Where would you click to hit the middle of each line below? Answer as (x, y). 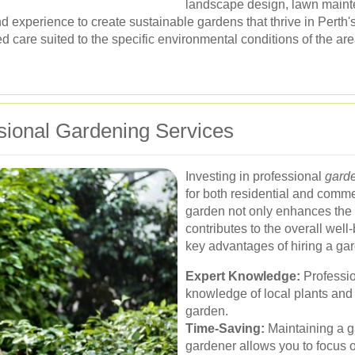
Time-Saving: (225, 328)
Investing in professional (255, 176)
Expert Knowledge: (243, 276)
